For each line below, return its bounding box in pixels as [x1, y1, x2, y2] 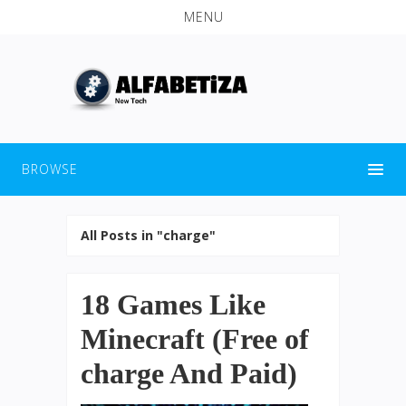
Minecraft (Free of [81, 322, 309, 355]
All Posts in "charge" [81, 226, 216, 244]
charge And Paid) [81, 356, 297, 390]
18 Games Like [81, 287, 266, 321]
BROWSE [22, 159, 78, 178]
